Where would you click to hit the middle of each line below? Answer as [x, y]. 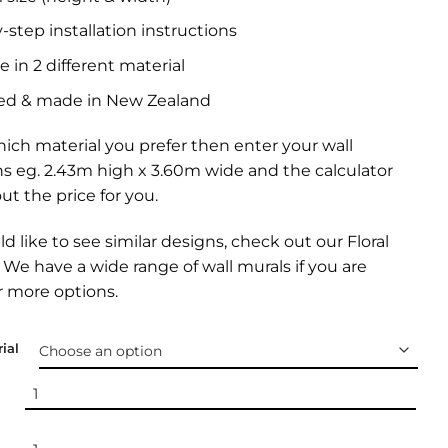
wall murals [246, 267]
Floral [368, 242]
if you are [329, 267]
